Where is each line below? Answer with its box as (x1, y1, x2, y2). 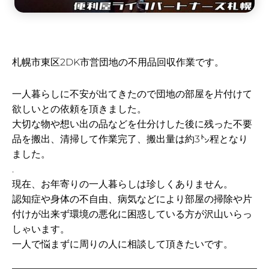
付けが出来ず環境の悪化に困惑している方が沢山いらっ (12, 208, 252, 220)
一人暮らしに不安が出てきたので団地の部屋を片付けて (12, 88, 252, 100)
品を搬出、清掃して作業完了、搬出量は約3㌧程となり (12, 133, 248, 145)
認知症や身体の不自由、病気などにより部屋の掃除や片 (12, 193, 252, 205)
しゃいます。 (12, 223, 70, 235)
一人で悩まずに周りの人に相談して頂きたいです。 (12, 238, 233, 250)
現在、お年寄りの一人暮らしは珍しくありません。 (12, 178, 233, 190)
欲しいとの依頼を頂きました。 (12, 103, 147, 115)
